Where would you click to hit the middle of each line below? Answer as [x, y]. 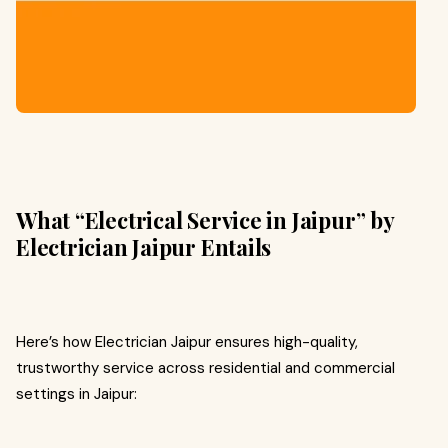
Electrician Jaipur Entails [144, 247]
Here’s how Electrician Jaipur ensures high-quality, [187, 342]
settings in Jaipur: [76, 394]
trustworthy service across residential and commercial [205, 368]
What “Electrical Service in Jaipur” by [205, 220]
